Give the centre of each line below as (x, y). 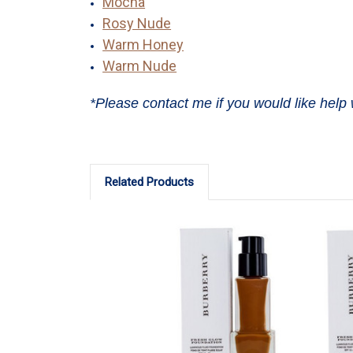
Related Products (149, 182)
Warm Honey (143, 44)
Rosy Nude (137, 23)
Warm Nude (140, 65)
